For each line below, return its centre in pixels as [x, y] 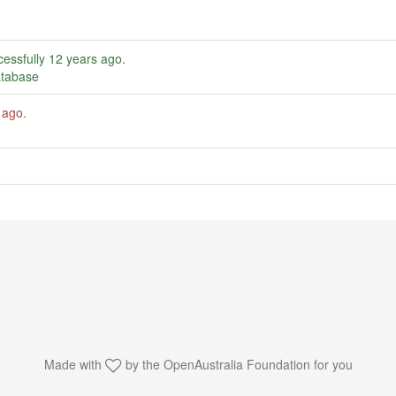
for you [331, 364]
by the [142, 364]
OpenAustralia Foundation [236, 364]
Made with [74, 364]
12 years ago [85, 58]
